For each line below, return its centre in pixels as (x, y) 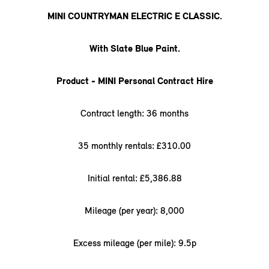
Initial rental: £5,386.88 (134, 178)
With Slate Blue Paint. (134, 48)
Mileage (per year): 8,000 (134, 210)
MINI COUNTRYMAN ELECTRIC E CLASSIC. (134, 16)
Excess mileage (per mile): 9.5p (134, 243)
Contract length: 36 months (134, 113)
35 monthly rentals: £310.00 (134, 146)
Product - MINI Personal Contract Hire (134, 81)
